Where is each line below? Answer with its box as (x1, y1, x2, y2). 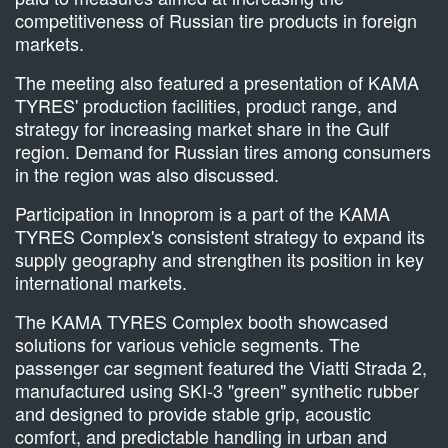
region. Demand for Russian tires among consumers (15, 138, 431, 164)
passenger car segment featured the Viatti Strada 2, (15, 354, 427, 380)
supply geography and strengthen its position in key (15, 246, 424, 272)
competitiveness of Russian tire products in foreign (15, 7, 417, 33)
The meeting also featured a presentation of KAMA (15, 69, 419, 95)
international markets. (15, 269, 187, 295)
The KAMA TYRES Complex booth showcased (15, 308, 388, 334)
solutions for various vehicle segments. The (15, 331, 360, 357)
